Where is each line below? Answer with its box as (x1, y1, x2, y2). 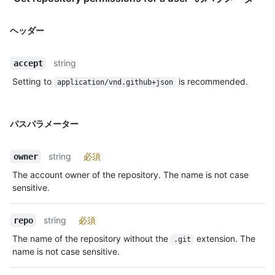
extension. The (193, 233, 258, 244)
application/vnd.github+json (56, 77, 173, 87)
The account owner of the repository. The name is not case (12, 169, 249, 180)
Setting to (12, 76, 54, 87)
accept (13, 58, 43, 68)
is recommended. (176, 76, 248, 87)
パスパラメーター (10, 118, 79, 129)
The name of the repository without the (12, 233, 171, 244)
